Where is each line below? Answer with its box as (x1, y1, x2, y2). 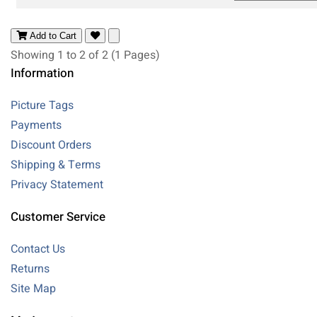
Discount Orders (11, 136, 91, 154)
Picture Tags (11, 96, 74, 114)
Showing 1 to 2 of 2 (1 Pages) (11, 46, 160, 64)
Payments (11, 116, 62, 134)
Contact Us (11, 240, 65, 258)
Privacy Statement (11, 175, 103, 193)
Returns (11, 260, 50, 277)
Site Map (11, 279, 56, 297)
